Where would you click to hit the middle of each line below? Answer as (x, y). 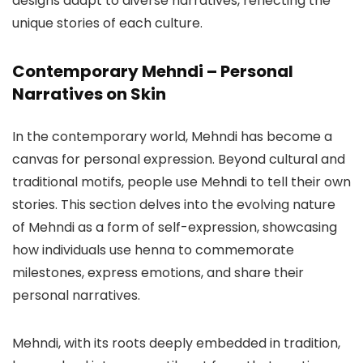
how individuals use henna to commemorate (153, 250)
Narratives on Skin (89, 94)
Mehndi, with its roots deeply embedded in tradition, (176, 344)
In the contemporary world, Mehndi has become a (172, 137)
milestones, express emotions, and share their (158, 273)
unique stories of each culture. (107, 23)
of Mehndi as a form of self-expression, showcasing (175, 228)
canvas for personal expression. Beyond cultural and (179, 160)
